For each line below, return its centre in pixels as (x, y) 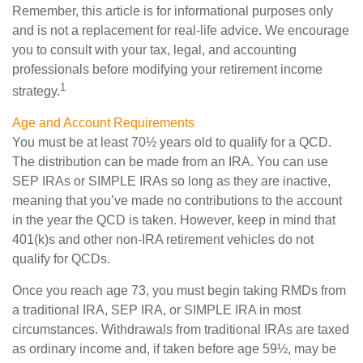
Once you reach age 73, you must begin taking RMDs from (179, 291)
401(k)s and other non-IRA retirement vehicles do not (163, 240)
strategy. (36, 92)
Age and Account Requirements (103, 123)
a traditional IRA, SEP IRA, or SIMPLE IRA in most (156, 310)
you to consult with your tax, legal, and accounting (154, 50)
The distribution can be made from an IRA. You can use (170, 162)
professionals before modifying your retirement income (167, 69)
